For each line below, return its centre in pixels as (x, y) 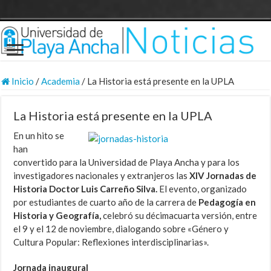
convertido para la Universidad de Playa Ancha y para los (127, 162)
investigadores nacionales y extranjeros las (102, 176)
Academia (61, 81)
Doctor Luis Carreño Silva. (104, 189)
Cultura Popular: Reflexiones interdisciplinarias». (111, 242)
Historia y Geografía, (58, 216)
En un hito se (39, 136)
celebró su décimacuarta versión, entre (180, 216)
